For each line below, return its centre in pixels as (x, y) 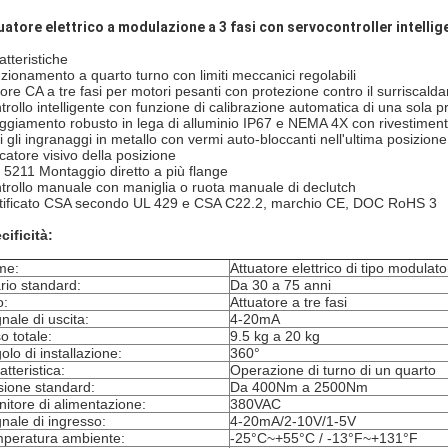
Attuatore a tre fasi (288, 302)
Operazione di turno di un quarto (333, 370)
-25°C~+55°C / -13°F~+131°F (324, 438)
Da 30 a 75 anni (280, 285)
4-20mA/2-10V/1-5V (293, 421)
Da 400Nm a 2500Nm (299, 387)
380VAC (255, 404)
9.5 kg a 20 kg (275, 336)
